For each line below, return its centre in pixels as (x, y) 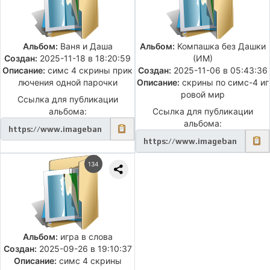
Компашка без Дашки (220, 46)
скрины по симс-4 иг (224, 83)
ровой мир (202, 95)
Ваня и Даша (85, 46)
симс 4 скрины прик (89, 71)
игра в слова (85, 237)
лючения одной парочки (67, 83)
